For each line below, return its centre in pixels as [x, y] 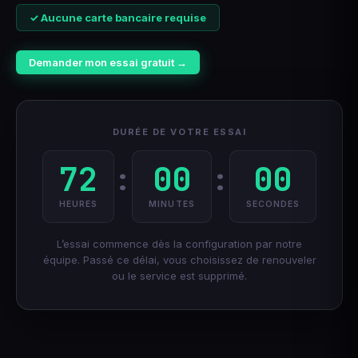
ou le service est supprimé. [180, 275]
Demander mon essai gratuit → [108, 62]
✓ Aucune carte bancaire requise [118, 17]
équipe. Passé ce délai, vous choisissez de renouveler [179, 259]
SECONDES [273, 204]
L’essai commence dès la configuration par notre [180, 243]
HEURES [79, 204]
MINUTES [172, 204]
